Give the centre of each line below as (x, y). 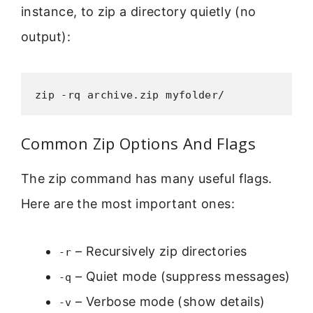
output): (46, 37)
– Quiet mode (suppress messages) (181, 277)
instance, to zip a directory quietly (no (139, 12)
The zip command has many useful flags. (147, 178)
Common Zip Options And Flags (139, 143)
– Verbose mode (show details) (168, 302)
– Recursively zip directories (159, 252)
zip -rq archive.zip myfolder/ (130, 95)
